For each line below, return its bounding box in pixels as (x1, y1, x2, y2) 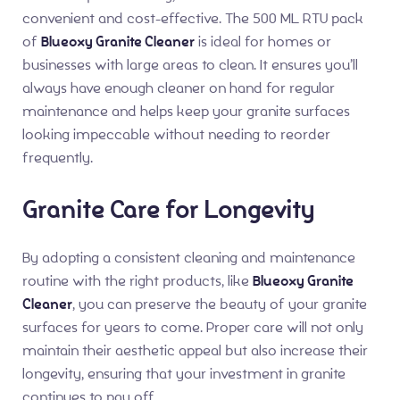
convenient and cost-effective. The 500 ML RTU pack (22, 9, 363, 29)
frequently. (22, 148, 93, 168)
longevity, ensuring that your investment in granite (22, 363, 346, 383)
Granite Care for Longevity (22, 192, 314, 228)
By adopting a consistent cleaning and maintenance (22, 247, 355, 267)
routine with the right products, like (22, 271, 253, 290)
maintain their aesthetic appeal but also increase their (22, 340, 368, 360)
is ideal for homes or (195, 32, 331, 52)
